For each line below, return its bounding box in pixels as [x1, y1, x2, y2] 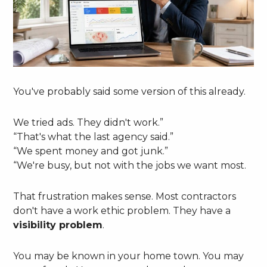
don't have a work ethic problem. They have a [13, 204, 231, 216]
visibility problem [13, 219, 103, 231]
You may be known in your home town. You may [13, 250, 244, 262]
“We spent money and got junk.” [13, 145, 169, 157]
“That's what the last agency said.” [13, 131, 174, 142]
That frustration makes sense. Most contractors [13, 190, 237, 202]
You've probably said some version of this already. [13, 85, 246, 97]
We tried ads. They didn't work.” [13, 116, 164, 128]
